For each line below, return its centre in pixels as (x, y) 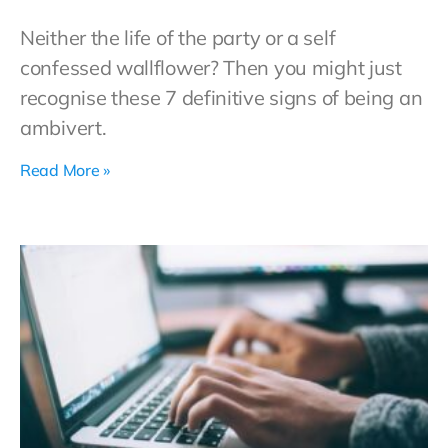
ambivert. (70, 127)
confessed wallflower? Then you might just (211, 67)
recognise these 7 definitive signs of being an (221, 97)
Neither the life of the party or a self (178, 37)
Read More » (65, 170)
